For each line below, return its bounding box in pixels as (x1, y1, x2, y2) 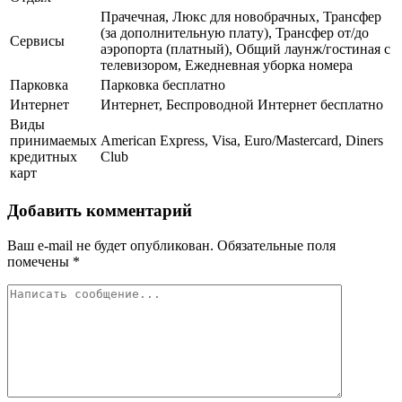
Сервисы (10, 33, 65, 49)
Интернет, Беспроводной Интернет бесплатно (100, 97, 383, 113)
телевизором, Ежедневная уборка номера (100, 57, 353, 74)
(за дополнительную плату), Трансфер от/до (100, 25, 369, 41)
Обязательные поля (214, 237, 336, 253)
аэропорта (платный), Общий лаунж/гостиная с (100, 41, 390, 57)
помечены (7, 253, 73, 269)
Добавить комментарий (7, 200, 192, 220)
